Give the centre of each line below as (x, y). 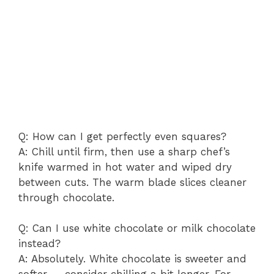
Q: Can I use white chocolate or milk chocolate (137, 228)
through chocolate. (66, 197)
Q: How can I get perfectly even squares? (122, 136)
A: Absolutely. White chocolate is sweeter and (132, 259)
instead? (39, 243)
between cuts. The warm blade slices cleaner (132, 182)
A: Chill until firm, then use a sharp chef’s (124, 151)
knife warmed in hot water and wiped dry (125, 167)
